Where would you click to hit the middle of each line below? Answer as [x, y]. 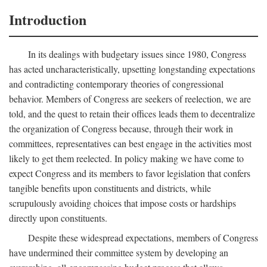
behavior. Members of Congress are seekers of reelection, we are [130, 99]
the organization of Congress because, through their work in [121, 128]
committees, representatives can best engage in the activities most [130, 143]
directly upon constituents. [58, 218]
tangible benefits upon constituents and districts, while [110, 188]
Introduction [48, 19]
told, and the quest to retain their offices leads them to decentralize [132, 114]
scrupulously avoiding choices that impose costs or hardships [122, 203]
